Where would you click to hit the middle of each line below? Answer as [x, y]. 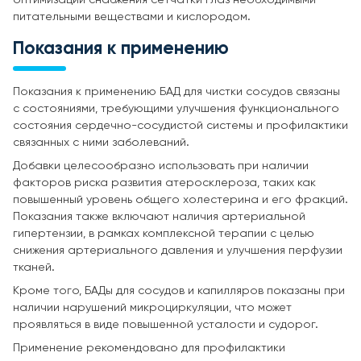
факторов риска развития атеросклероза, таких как [164, 183]
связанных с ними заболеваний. [101, 142]
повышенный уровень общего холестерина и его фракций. [180, 199]
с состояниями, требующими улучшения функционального [176, 108]
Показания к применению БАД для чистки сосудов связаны [176, 91]
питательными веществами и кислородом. [132, 17]
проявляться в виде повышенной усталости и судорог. [166, 324]
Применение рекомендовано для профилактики [149, 348]
